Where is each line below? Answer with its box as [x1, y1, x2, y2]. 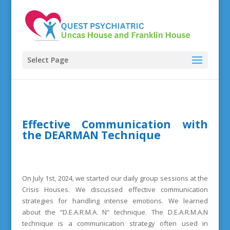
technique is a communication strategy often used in [22, 219, 208, 228]
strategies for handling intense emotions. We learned [22, 196, 208, 205]
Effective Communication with [22, 117, 208, 131]
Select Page [27, 55, 68, 65]
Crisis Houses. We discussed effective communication [22, 185, 208, 194]
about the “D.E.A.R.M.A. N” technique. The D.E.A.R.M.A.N [22, 207, 208, 217]
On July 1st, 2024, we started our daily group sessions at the [22, 174, 208, 183]
